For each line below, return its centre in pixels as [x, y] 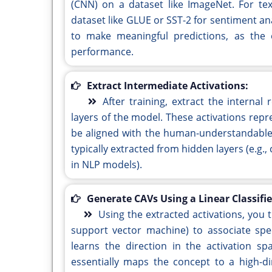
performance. [102, 52]
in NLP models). [107, 165]
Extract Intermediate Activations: [168, 86]
